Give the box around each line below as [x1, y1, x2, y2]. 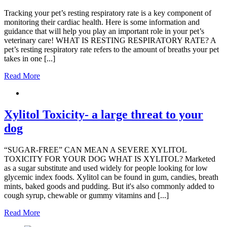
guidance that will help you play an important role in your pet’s [4, 26, 204, 35]
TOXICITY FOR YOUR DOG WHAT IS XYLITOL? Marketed [4, 154, 215, 163]
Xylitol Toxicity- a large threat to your [4, 107, 203, 121]
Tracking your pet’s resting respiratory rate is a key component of [4, 8, 211, 17]
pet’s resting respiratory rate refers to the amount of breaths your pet [4, 45, 219, 54]
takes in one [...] [4, 54, 55, 63]
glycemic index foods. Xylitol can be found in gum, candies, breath [4, 172, 218, 181]
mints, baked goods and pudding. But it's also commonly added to [4, 181, 214, 191]
